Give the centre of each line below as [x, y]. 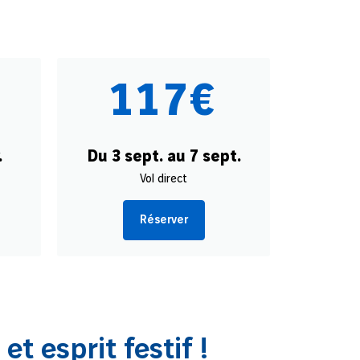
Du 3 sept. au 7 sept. [164, 157]
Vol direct [164, 179]
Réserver [164, 220]
